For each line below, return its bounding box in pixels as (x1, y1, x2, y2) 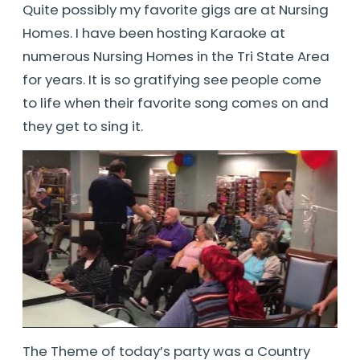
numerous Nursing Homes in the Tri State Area (22, 47, 329, 67)
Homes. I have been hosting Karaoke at (22, 23, 285, 43)
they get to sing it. (22, 117, 143, 137)
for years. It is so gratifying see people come (22, 70, 321, 90)
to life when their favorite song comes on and (22, 93, 329, 113)
